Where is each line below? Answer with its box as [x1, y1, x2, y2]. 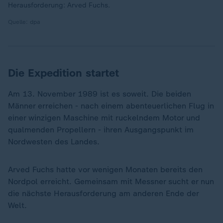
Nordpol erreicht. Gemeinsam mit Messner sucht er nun [8, 176, 214, 186]
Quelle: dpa [8, 18, 40, 25]
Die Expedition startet [8, 66, 119, 80]
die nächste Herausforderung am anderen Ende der [8, 188, 199, 198]
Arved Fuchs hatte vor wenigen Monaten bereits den [8, 164, 203, 174]
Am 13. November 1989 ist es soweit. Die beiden [8, 89, 191, 99]
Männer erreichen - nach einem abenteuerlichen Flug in [8, 101, 214, 111]
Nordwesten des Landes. [8, 136, 100, 146]
